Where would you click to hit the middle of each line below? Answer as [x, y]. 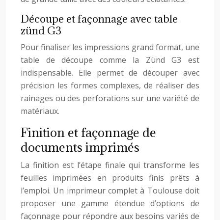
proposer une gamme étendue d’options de [110, 203]
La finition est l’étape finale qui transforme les [110, 165]
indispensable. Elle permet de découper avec [110, 73]
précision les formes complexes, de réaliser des [110, 85]
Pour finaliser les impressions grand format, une [110, 47]
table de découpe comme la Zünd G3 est [110, 60]
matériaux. [40, 111]
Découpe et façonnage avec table [99, 19]
